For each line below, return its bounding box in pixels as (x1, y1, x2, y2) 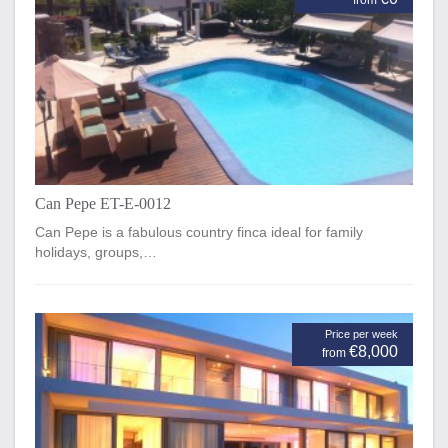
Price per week (325, 327, 398, 340)
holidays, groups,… (35, 243, 157, 260)
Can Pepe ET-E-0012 (35, 194, 171, 212)
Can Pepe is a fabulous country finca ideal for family (35, 223, 363, 240)
